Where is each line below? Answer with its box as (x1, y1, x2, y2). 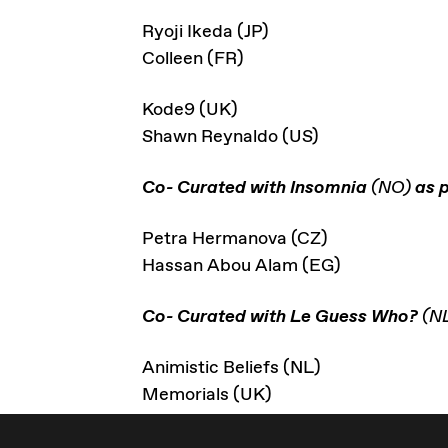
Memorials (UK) (142, 383, 272, 407)
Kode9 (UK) (142, 98, 238, 122)
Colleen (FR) (142, 47, 244, 71)
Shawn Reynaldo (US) (142, 125, 319, 149)
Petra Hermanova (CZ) (142, 227, 328, 251)
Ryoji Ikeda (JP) (142, 20, 269, 44)
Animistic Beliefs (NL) (142, 356, 321, 380)
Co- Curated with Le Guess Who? (142, 305, 418, 329)
